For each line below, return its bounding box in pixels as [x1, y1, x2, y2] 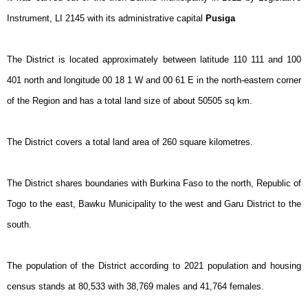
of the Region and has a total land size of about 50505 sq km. [7, 96, 252, 106]
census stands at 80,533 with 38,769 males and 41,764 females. [7, 281, 264, 291]
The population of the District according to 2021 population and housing [7, 261, 301, 271]
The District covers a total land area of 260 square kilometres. [7, 137, 253, 147]
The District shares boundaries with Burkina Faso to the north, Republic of [7, 178, 301, 188]
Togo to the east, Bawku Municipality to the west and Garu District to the [7, 199, 301, 209]
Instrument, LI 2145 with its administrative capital [7, 13, 203, 23]
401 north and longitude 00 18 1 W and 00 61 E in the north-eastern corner [7, 75, 301, 85]
